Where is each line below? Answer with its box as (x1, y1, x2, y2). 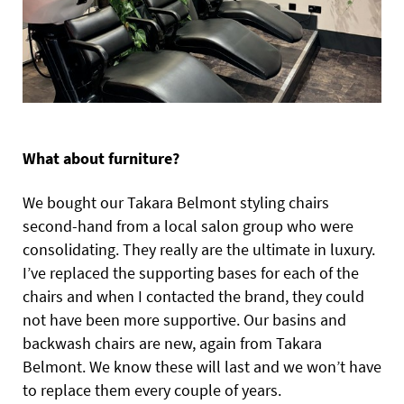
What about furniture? (23, 147, 179, 169)
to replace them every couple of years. (23, 379, 281, 400)
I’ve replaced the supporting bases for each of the (23, 262, 359, 283)
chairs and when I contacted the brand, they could (23, 285, 364, 307)
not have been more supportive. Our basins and (23, 308, 346, 330)
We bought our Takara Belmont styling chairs (23, 191, 329, 213)
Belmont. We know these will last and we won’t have (23, 355, 381, 377)
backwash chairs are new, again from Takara (23, 332, 322, 353)
